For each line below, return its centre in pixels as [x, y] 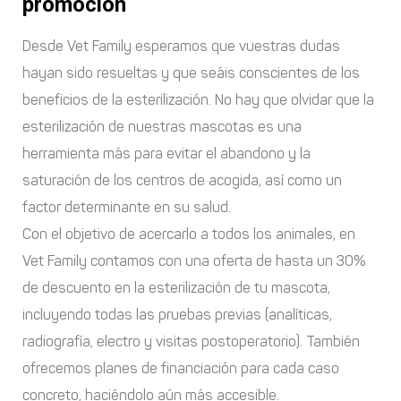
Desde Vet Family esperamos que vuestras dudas [181, 46]
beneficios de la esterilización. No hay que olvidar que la [198, 99]
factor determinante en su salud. [127, 207]
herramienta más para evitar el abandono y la [166, 153]
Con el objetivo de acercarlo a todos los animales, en [189, 234]
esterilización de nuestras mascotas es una [162, 126]
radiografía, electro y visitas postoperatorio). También [191, 341]
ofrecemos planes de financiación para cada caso [181, 368]
